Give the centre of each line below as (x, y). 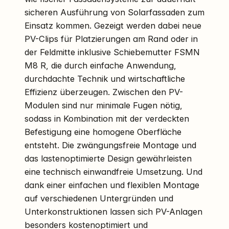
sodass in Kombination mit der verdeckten (107, 118)
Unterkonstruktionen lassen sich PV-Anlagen (113, 211)
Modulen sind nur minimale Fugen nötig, (104, 105)
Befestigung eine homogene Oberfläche (103, 132)
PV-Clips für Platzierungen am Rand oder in (111, 39)
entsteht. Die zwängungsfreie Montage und (110, 145)
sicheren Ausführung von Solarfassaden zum (114, 12)
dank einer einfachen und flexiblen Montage (112, 185)
